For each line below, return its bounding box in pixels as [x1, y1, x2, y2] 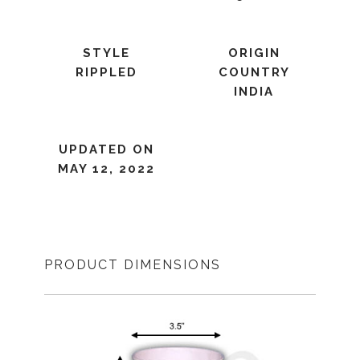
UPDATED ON [58, 142, 154, 157]
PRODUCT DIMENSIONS [44, 257, 221, 272]
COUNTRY [218, 65, 290, 80]
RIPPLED [75, 65, 137, 80]
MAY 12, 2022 [57, 162, 155, 176]
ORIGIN [227, 46, 280, 60]
